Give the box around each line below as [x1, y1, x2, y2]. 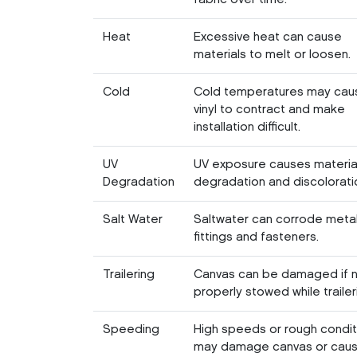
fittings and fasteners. [194, 231, 319, 243]
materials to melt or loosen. [194, 49, 351, 61]
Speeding [103, 324, 159, 335]
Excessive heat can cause [194, 31, 342, 43]
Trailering [103, 269, 155, 280]
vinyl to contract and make [194, 104, 345, 116]
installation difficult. [194, 121, 300, 133]
